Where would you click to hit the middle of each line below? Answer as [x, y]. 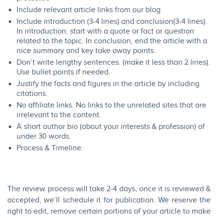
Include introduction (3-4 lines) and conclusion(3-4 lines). [112, 22]
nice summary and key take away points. [86, 51]
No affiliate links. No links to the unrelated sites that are [111, 106]
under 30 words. [44, 137]
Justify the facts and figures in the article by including [108, 84]
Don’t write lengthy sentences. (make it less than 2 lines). [113, 63]
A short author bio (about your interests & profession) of [111, 127]
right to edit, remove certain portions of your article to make [109, 212]
